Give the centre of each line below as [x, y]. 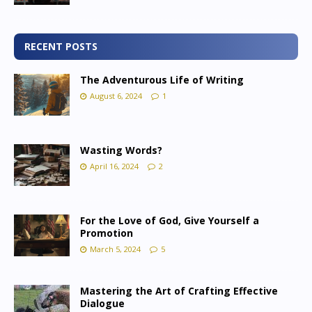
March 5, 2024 [115, 249]
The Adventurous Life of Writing [162, 79]
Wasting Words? [121, 150]
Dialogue [102, 303]
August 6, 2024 [116, 95]
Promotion [107, 233]
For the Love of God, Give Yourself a [170, 220]
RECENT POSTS [61, 46]
